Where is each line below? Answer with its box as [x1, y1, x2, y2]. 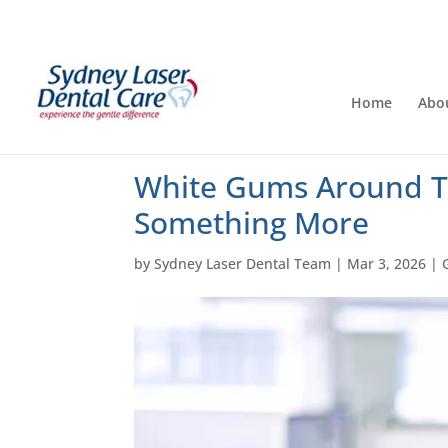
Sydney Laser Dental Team [154, 254, 332, 273]
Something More [134, 202, 370, 243]
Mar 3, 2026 [347, 254, 427, 273]
